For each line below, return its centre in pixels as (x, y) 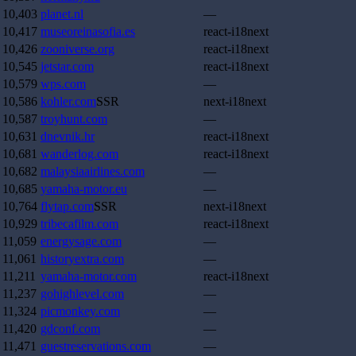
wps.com (63, 84)
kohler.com (68, 102)
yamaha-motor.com (89, 277)
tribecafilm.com (79, 224)
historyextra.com (82, 259)
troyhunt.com (74, 119)
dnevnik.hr (68, 137)
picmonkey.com (80, 311)
